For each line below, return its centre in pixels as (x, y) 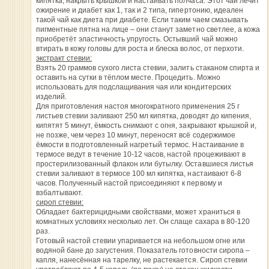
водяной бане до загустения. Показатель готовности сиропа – (143, 250)
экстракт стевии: (64, 58)
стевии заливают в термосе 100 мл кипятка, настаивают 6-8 (138, 174)
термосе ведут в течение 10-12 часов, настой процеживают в (141, 154)
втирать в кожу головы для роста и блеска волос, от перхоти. (140, 49)
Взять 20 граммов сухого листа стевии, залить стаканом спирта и (147, 68)
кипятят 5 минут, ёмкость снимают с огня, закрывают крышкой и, (146, 125)
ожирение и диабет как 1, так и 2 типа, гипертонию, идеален (139, 10)
